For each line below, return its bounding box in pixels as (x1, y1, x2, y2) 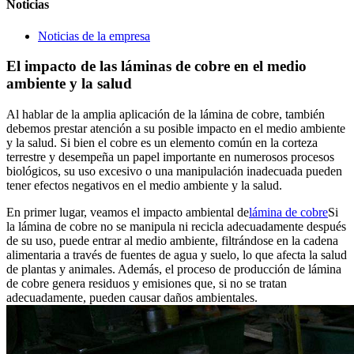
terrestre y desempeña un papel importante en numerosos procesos (6, 149, 334, 164)
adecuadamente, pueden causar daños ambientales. (6, 290, 258, 304)
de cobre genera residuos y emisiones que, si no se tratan (6, 276, 287, 290)
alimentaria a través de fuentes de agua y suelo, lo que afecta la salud (6, 247, 347, 262)
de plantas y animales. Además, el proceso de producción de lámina (6, 262, 341, 276)
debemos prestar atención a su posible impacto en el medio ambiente (6, 121, 345, 135)
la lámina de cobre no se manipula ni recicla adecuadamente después (6, 219, 346, 233)
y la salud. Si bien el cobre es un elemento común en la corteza (6, 135, 318, 149)
